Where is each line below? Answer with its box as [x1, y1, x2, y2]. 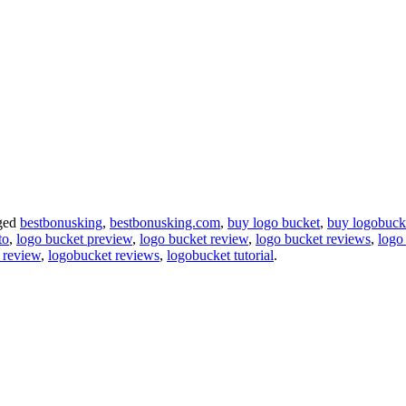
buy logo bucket [227, 215, 320, 231]
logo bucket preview [16, 231, 132, 247]
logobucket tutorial [167, 247, 274, 264]
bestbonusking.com [110, 215, 220, 231]
